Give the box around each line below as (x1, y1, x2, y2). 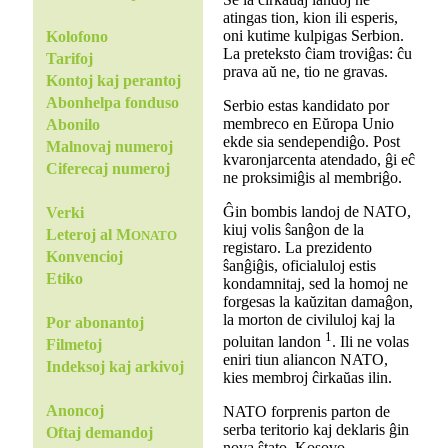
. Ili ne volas (331, 332, 409, 350)
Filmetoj (45, 336, 102, 354)
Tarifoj (45, 50, 93, 68)
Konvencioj (45, 248, 123, 266)
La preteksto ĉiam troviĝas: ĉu (222, 44, 412, 62)
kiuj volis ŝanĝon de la (222, 220, 364, 238)
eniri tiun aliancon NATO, (222, 350, 388, 368)
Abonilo (45, 116, 100, 134)
